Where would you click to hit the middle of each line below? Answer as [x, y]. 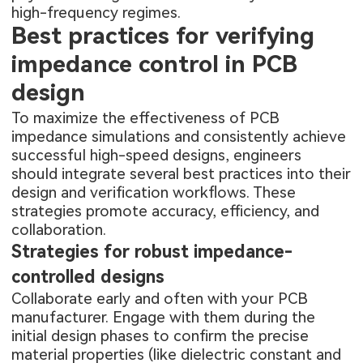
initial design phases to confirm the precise [160, 336]
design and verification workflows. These [154, 193]
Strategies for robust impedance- [152, 252]
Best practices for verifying [163, 36]
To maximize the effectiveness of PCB [146, 118]
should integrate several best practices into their [181, 174]
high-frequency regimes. [96, 13]
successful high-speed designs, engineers [157, 156]
